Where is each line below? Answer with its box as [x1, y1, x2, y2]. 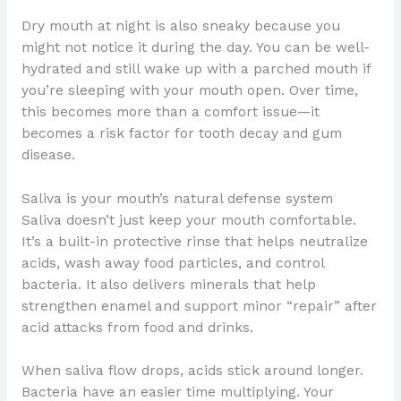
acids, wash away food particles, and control [21, 254, 324, 271]
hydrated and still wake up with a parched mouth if [21, 60, 371, 77]
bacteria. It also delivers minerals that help [21, 276, 316, 293]
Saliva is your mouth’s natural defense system [21, 190, 333, 207]
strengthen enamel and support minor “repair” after [21, 297, 377, 314]
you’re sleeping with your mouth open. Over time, [21, 81, 358, 98]
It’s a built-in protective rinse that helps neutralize [21, 233, 368, 250]
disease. [21, 146, 75, 163]
